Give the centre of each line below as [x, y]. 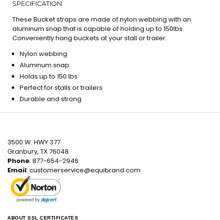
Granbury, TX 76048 [38, 151]
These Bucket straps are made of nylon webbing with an [102, 19]
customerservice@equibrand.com [85, 170]
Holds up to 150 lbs [49, 76]
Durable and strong [51, 99]
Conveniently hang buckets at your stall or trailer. [90, 38]
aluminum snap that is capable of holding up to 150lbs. [98, 29]
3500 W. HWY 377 [34, 142]
